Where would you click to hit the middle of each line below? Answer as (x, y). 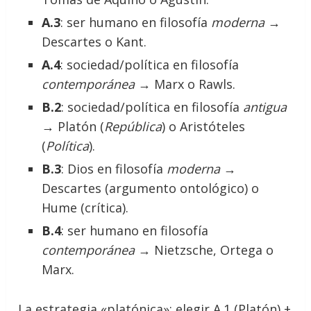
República (133, 127)
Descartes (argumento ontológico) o (151, 188)
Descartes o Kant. (94, 42)
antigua (265, 107)
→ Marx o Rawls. (185, 84)
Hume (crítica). (85, 208)
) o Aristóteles (204, 127)
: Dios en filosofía (114, 169)
